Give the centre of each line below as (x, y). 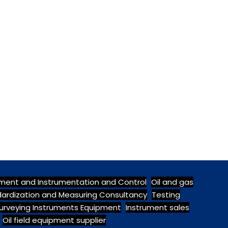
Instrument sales (158, 207)
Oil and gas (172, 182)
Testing (166, 195)
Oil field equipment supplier (54, 220)
